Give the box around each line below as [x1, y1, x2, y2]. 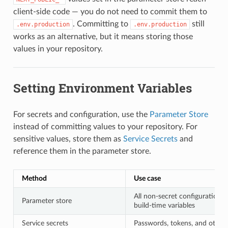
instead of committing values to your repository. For [13, 122, 197, 131]
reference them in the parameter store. [13, 147, 151, 155]
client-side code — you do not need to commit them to [13, 7, 207, 16]
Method [21, 174, 47, 182]
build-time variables [133, 201, 195, 209]
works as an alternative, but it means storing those [13, 32, 193, 41]
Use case [133, 174, 161, 182]
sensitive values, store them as [13, 134, 123, 143]
